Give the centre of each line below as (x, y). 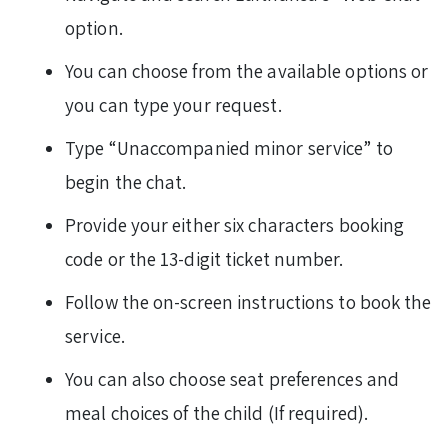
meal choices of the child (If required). (219, 413)
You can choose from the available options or (247, 71)
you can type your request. (175, 105)
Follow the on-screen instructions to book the (248, 302)
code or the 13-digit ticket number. (206, 259)
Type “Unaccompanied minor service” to (229, 148)
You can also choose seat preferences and (232, 379)
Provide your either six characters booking (235, 225)
